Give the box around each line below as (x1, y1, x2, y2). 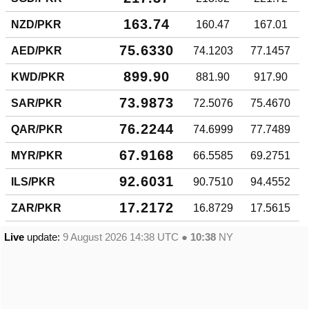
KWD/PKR (11, 70, 66, 83)
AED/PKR (11, 44, 63, 57)
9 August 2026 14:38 (63, 231, 154, 243)
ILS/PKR (11, 175, 56, 188)
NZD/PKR (11, 18, 62, 30)
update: (24, 231, 63, 243)
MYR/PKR (11, 149, 63, 161)
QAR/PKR (11, 123, 63, 135)
